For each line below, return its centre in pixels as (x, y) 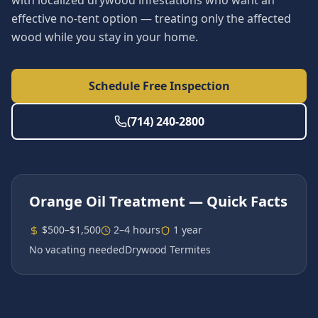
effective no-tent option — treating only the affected (151, 18)
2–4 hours (137, 230)
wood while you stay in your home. (105, 37)
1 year (188, 230)
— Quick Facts (236, 201)
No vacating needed (77, 250)
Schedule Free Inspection (159, 86)
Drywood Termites (168, 250)
